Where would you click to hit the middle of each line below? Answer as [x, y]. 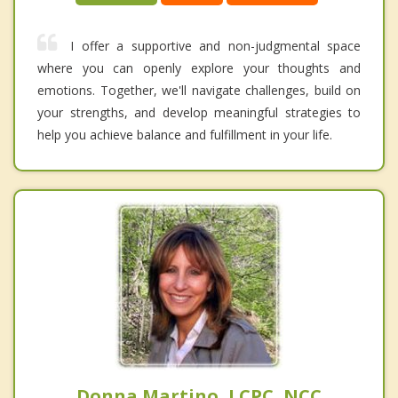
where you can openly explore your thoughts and [199, 68]
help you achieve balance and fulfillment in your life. [185, 135]
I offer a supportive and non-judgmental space [215, 46]
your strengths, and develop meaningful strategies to [199, 113]
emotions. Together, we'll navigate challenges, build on [199, 91]
